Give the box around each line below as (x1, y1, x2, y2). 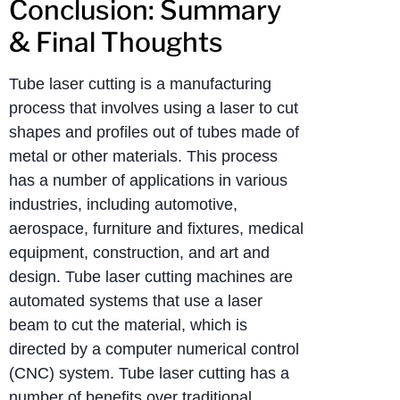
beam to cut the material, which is (9, 316, 247, 335)
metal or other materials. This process (9, 147, 278, 166)
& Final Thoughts (9, 26, 223, 59)
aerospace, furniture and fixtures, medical (9, 220, 304, 238)
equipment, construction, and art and (9, 244, 270, 262)
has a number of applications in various (9, 171, 287, 190)
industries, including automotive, (9, 196, 237, 214)
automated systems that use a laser (9, 292, 262, 311)
